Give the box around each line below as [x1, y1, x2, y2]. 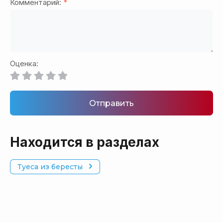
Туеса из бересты [17, 162, 83, 172]
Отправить [89, 98, 134, 108]
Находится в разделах [10, 134, 159, 150]
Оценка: [10, 59, 38, 69]
